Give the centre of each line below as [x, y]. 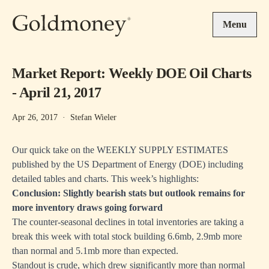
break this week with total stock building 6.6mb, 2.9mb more [127, 236]
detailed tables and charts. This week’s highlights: [105, 179]
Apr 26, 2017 [35, 117]
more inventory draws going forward [87, 207]
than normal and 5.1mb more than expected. [95, 251]
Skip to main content [50, 6]
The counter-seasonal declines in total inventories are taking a [128, 222]
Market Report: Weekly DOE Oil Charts [132, 73]
